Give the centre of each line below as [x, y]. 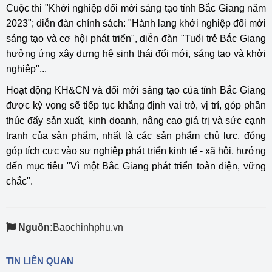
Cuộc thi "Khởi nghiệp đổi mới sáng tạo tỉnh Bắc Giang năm [136, 8]
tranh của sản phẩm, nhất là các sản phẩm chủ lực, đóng [136, 136]
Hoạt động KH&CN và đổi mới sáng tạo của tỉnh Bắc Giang [136, 90]
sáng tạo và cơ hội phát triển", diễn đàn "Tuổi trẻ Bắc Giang [136, 39]
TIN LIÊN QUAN [40, 261]
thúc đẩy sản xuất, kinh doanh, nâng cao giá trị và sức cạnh [136, 121]
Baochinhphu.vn [88, 228]
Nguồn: [36, 228]
